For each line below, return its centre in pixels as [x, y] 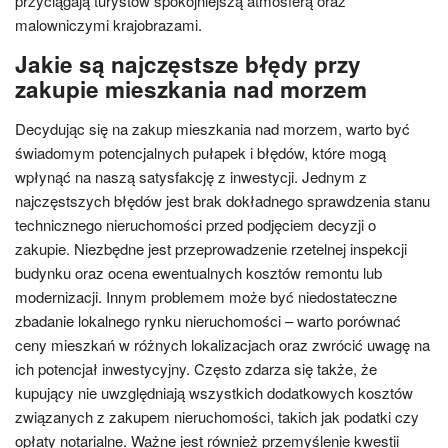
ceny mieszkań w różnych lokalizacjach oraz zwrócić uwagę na [222, 344]
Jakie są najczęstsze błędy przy [188, 64]
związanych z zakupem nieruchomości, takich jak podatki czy [217, 416]
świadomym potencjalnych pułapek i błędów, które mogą [200, 152]
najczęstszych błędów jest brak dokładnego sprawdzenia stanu [222, 200]
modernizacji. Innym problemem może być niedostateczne [206, 296]
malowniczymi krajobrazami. [108, 24]
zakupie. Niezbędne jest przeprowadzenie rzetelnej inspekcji [211, 248]
